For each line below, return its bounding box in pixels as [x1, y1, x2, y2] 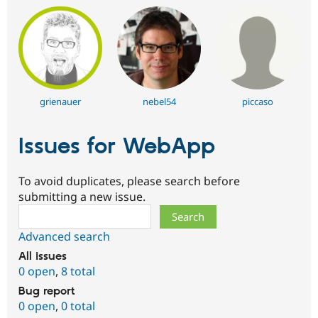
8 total [61, 263, 95, 279]
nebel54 [142, 95, 176, 109]
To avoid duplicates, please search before [18, 172, 240, 189]
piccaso [242, 95, 274, 109]
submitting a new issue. [18, 188, 146, 204]
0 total [61, 297, 95, 314]
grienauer [39, 95, 81, 109]
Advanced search [18, 228, 110, 244]
